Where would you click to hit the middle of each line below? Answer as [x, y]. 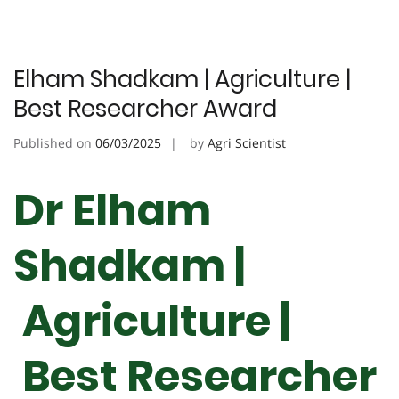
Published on [54, 143]
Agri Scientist [247, 143]
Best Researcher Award [145, 109]
